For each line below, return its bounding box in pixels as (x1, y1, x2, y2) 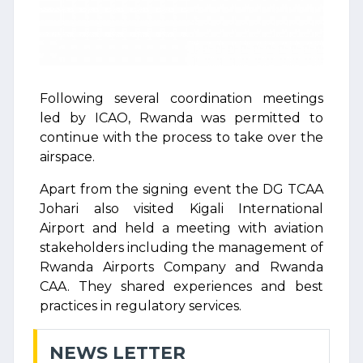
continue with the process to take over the (40, 130, 323, 145)
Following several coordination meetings (40, 91, 323, 106)
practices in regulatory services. (40, 298, 241, 314)
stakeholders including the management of (40, 240, 323, 255)
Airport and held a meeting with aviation (40, 220, 323, 236)
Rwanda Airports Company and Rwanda (40, 259, 323, 275)
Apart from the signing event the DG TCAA (40, 181, 323, 197)
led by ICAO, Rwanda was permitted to (40, 110, 323, 126)
